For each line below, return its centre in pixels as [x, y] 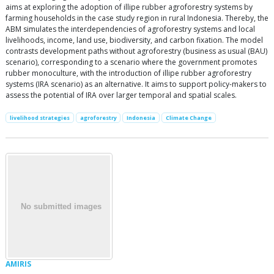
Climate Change [188, 118]
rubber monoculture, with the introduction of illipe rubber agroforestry [128, 73]
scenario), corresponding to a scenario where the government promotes [131, 62]
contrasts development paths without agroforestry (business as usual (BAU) [136, 51]
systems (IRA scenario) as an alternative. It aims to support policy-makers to [136, 84]
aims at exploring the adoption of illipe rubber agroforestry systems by [129, 7]
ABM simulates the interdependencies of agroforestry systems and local [130, 29]
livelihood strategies [39, 118]
